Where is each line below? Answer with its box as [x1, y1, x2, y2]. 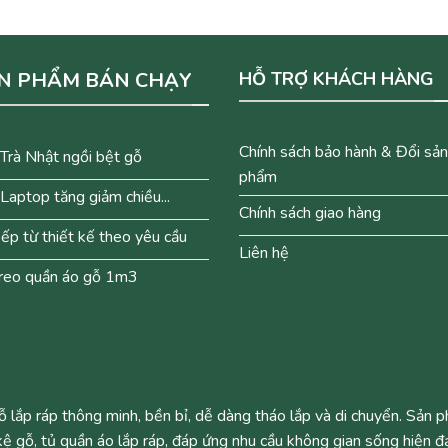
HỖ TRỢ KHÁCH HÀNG [239, 66, 434, 91]
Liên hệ [239, 241, 289, 264]
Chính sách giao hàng [239, 201, 381, 224]
